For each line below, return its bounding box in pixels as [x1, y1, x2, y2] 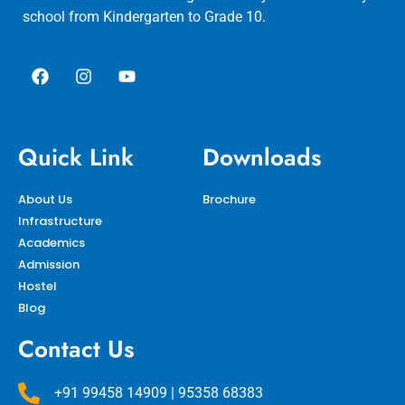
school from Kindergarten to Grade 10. [23, 7, 266, 25]
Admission [18, 256, 80, 274]
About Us [18, 191, 72, 209]
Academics [18, 234, 85, 252]
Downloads [202, 140, 321, 175]
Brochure [202, 191, 256, 209]
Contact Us [18, 332, 134, 367]
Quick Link [18, 140, 134, 175]
